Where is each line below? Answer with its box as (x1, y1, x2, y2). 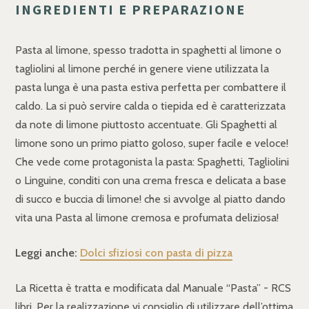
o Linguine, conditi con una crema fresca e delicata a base (15, 174, 286, 188)
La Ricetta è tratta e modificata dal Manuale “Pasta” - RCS (15, 281, 291, 295)
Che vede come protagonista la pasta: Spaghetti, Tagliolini (15, 155, 289, 169)
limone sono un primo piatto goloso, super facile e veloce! (15, 137, 288, 150)
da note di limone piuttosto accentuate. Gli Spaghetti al (15, 118, 277, 132)
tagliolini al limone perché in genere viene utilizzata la (15, 62, 269, 76)
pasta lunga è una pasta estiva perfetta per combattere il (15, 81, 286, 94)
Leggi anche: (15, 246, 80, 260)
